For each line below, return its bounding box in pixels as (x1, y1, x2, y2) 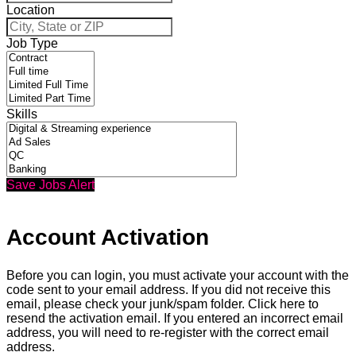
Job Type (6, 36, 58, 50)
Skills (6, 106, 37, 121)
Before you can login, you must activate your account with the (6, 269, 349, 283)
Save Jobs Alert (6, 177, 95, 192)
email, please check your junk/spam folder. (6, 297, 248, 311)
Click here (248, 297, 305, 311)
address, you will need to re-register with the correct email (6, 326, 329, 340)
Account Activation (6, 225, 209, 250)
